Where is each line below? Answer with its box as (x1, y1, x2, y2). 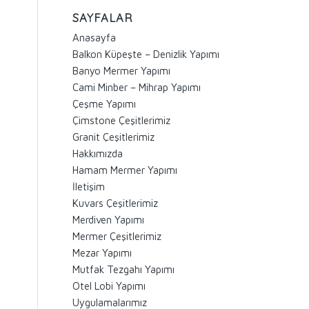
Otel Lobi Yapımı (72, 280, 146, 292)
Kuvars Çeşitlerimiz (72, 197, 159, 209)
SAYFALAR (72, 10, 133, 25)
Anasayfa (72, 32, 117, 43)
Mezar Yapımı (72, 247, 132, 259)
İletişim (72, 181, 106, 192)
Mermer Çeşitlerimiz (72, 230, 162, 242)
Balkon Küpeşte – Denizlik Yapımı (72, 48, 220, 60)
